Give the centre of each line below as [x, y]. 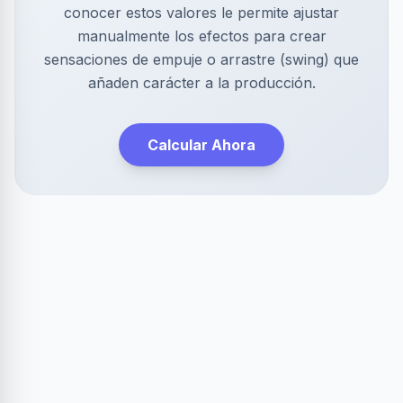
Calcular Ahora [201, 145]
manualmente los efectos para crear [201, 36]
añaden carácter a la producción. [201, 83]
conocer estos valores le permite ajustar [201, 13]
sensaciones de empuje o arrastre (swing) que [201, 59]
